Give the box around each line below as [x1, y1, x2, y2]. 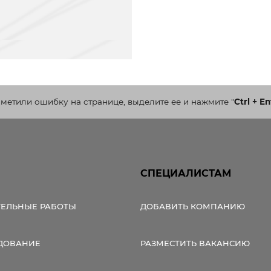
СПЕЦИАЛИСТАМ [140, 167, 231, 179]
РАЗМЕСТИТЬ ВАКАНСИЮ [140, 238, 250, 248]
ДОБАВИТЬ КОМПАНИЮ [140, 201, 245, 211]
